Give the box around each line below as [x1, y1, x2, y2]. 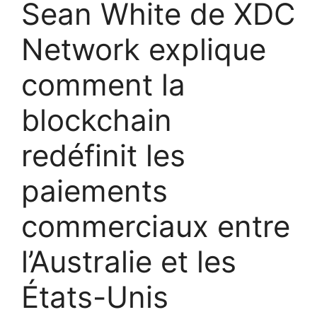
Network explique [21, 30, 266, 67]
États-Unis [21, 278, 168, 315]
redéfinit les [21, 137, 185, 173]
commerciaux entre [21, 207, 290, 244]
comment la [21, 66, 185, 103]
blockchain [21, 101, 172, 138]
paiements [21, 172, 168, 209]
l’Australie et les [21, 243, 236, 279]
